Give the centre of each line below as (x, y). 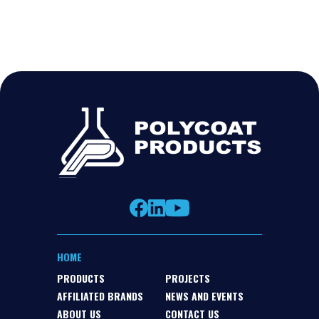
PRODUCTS (81, 278)
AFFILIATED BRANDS (100, 296)
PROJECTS (188, 278)
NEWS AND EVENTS (204, 296)
